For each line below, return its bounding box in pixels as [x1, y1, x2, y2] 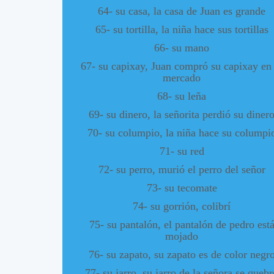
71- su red [159, 144, 204, 157]
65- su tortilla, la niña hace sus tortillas [95, 23, 268, 35]
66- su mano [154, 41, 209, 54]
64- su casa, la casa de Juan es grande [98, 4, 265, 17]
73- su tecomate [146, 181, 217, 194]
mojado [165, 229, 198, 242]
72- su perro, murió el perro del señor [98, 163, 265, 176]
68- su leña [157, 89, 206, 102]
